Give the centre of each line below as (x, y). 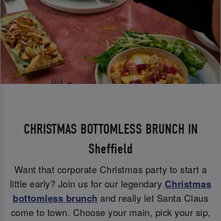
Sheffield (110, 148)
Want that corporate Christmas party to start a (110, 169)
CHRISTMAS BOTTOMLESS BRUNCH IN (110, 129)
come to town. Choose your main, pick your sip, (110, 212)
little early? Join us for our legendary (87, 184)
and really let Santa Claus (153, 198)
